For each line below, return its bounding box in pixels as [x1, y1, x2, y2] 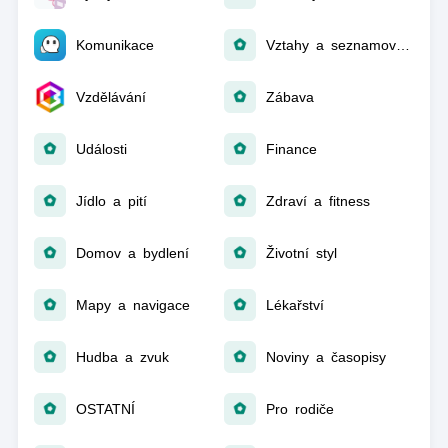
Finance [266, 141, 317, 157]
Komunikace [75, 37, 154, 53]
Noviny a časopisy [266, 349, 386, 365]
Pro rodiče [266, 401, 334, 417]
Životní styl [266, 245, 337, 261]
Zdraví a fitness [266, 193, 370, 209]
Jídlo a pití [75, 193, 147, 209]
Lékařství [266, 297, 324, 313]
